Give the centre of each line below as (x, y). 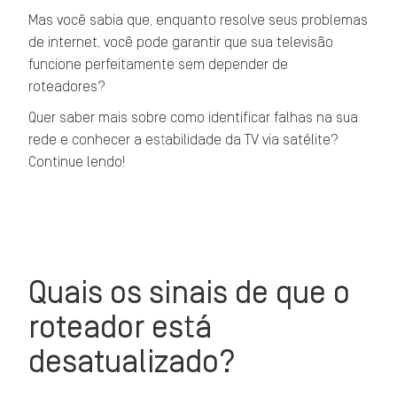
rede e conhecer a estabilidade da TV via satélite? (184, 140)
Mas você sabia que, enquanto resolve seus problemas (198, 20)
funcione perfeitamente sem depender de (159, 65)
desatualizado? (132, 362)
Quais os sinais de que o (190, 293)
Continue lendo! (77, 162)
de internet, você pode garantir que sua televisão (181, 43)
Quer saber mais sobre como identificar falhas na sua (194, 118)
